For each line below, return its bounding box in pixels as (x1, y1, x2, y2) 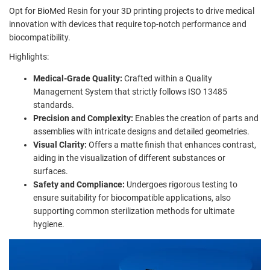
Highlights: (9, 51, 49, 61)
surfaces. (33, 166, 68, 176)
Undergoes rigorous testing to (127, 179, 237, 189)
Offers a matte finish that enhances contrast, (89, 139, 256, 149)
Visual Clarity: (33, 139, 87, 149)
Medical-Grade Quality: (33, 73, 122, 83)
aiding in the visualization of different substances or (33, 152, 225, 163)
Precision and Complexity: (33, 113, 133, 123)
